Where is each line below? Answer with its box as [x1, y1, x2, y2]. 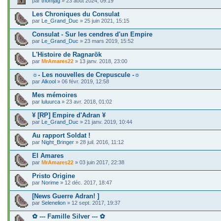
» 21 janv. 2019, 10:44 [78, 119, 132, 125]
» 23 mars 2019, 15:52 [78, 38, 134, 44]
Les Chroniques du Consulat [32, 10, 119, 18]
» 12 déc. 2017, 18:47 [59, 180, 112, 185]
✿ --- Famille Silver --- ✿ [32, 213, 105, 220]
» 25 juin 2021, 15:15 [78, 18, 129, 24]
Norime [41, 180, 59, 185]
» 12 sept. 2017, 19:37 [66, 200, 120, 206]
